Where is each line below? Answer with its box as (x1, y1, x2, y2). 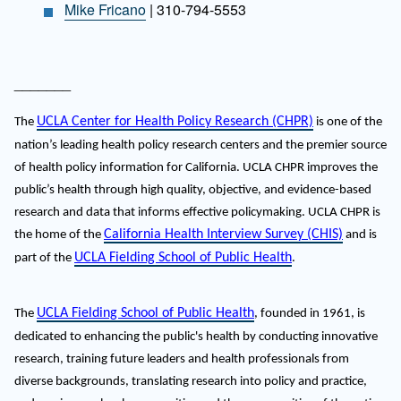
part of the (14, 252, 74, 265)
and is (343, 228, 377, 242)
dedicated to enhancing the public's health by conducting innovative (14, 330, 378, 344)
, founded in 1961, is (254, 307, 365, 320)
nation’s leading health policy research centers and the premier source (14, 139, 387, 152)
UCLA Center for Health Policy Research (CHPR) (37, 115, 313, 129)
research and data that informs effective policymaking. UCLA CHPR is (14, 206, 380, 219)
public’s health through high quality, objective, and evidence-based (14, 183, 371, 197)
